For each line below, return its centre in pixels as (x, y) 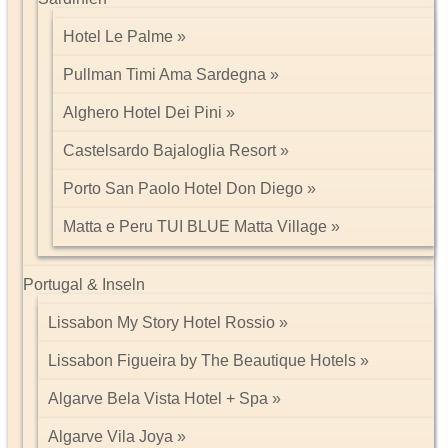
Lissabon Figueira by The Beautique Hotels (202, 360)
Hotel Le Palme (118, 36)
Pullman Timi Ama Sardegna (164, 74)
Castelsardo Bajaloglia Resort (169, 150)
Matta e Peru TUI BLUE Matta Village (195, 226)
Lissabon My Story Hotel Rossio (161, 322)
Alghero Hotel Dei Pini (142, 112)
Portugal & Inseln (84, 284)
